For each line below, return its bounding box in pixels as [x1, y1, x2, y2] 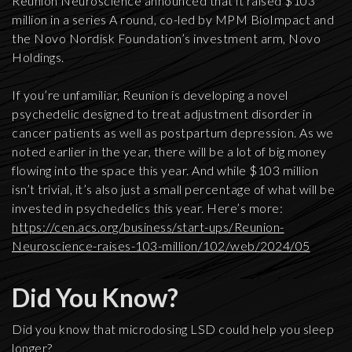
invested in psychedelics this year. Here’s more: [12, 200, 283, 215]
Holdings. [12, 49, 64, 64]
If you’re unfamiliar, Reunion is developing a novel [12, 87, 288, 102]
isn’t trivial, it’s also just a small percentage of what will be [12, 181, 335, 196]
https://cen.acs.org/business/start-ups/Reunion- [12, 219, 284, 234]
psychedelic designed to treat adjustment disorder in [12, 106, 312, 121]
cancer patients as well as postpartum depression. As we [12, 125, 334, 140]
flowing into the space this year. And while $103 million [12, 163, 318, 178]
